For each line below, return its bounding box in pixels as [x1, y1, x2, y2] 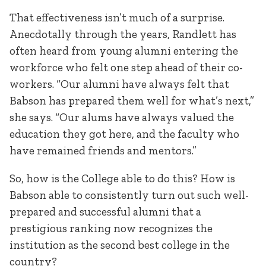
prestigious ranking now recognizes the [9, 221, 213, 235]
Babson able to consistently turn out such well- [9, 188, 249, 202]
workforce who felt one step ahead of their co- [9, 60, 243, 74]
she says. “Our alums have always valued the [9, 110, 234, 124]
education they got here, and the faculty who [9, 126, 239, 141]
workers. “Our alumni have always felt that [9, 77, 229, 91]
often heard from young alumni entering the [9, 43, 238, 58]
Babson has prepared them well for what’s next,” [9, 93, 254, 107]
